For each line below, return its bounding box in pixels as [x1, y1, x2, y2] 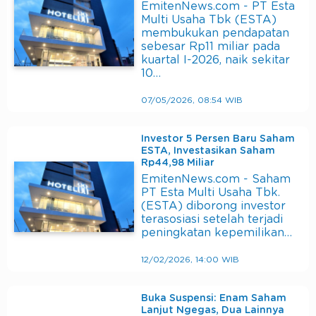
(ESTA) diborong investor [141, 200, 286, 212]
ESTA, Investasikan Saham [141, 145, 275, 156]
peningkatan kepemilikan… [141, 226, 292, 238]
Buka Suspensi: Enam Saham [141, 293, 286, 303]
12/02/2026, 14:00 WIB [141, 255, 239, 264]
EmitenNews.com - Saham [141, 173, 291, 185]
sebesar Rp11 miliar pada [141, 40, 280, 52]
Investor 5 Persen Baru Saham [141, 133, 295, 144]
